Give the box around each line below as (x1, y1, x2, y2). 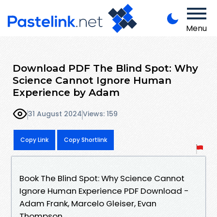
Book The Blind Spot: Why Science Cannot (19, 172, 185, 184)
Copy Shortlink (64, 135, 107, 144)
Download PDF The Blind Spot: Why (13, 62, 198, 74)
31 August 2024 (28, 109, 82, 119)
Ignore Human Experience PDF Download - (19, 185, 189, 197)
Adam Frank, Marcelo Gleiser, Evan (19, 197, 156, 209)
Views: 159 (83, 109, 118, 119)
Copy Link (20, 135, 48, 144)
